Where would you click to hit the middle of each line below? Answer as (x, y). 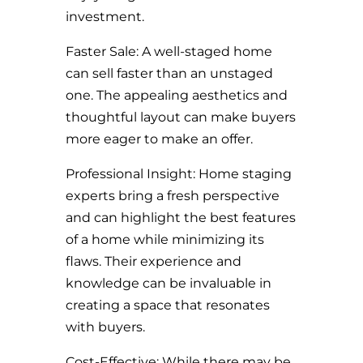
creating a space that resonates (167, 305)
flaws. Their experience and (153, 261)
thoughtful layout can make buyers (180, 117)
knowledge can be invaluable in (168, 283)
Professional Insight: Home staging (178, 174)
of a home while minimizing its (164, 239)
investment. (105, 17)
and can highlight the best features (180, 218)
